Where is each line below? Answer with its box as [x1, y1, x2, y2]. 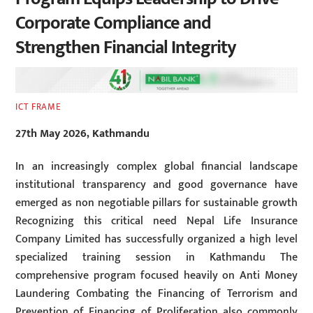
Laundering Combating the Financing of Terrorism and [15, 284, 298, 304]
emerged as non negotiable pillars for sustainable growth [15, 194, 298, 213]
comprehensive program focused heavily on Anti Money [15, 266, 298, 286]
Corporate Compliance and [15, 8, 211, 39]
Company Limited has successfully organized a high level [15, 230, 298, 249]
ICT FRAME [15, 99, 61, 115]
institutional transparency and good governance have [15, 175, 298, 195]
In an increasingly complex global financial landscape [15, 157, 298, 177]
